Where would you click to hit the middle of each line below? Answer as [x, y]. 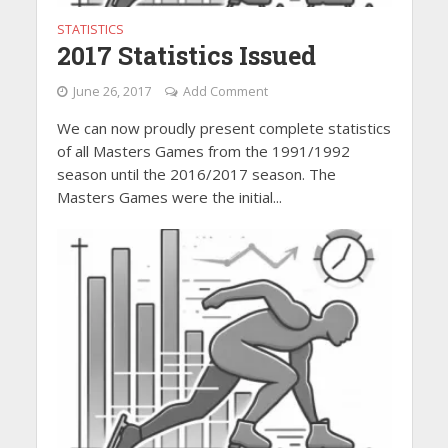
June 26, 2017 [111, 91]
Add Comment [225, 91]
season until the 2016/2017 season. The [196, 173]
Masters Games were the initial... [169, 196]
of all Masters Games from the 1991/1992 [203, 150]
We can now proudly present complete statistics [223, 127]
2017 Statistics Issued [186, 55]
